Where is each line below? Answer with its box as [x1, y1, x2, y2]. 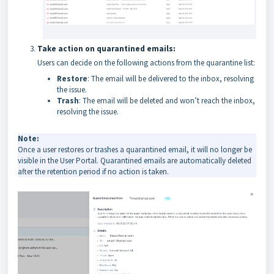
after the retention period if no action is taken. [18, 166, 169, 177]
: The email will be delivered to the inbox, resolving [87, 73, 254, 84]
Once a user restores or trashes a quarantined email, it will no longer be [18, 144, 252, 155]
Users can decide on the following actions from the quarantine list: [37, 57, 255, 68]
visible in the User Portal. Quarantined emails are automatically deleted [18, 155, 251, 166]
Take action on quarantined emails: [37, 43, 177, 54]
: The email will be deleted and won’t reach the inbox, [79, 95, 255, 106]
